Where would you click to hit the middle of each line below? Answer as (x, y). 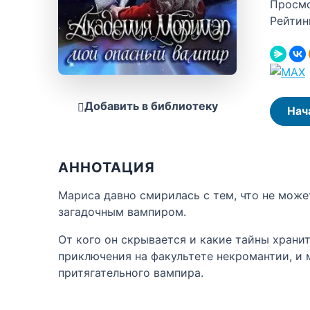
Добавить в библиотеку (151, 106)
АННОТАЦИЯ (107, 167)
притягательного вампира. (131, 272)
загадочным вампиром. (122, 211)
